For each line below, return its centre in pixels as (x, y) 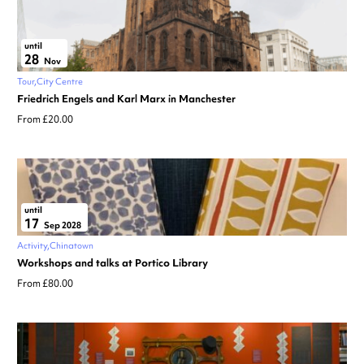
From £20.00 (45, 120)
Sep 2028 (62, 225)
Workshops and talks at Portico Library (113, 263)
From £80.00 (45, 284)
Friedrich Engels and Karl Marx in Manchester (126, 99)
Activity (32, 246)
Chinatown (71, 246)
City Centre (60, 82)
